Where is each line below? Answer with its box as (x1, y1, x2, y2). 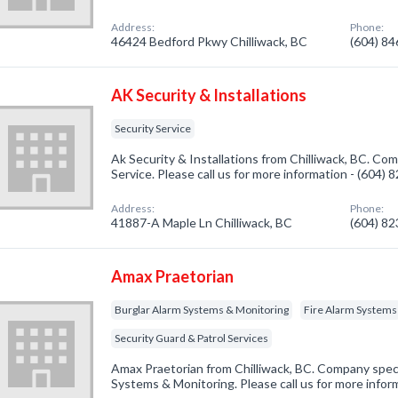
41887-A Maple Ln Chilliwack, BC (111, 215, 293, 230)
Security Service (115, 122, 192, 135)
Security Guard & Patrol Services (115, 331, 269, 345)
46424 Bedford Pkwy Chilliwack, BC (111, 34, 308, 49)
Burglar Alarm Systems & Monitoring (115, 303, 290, 316)
